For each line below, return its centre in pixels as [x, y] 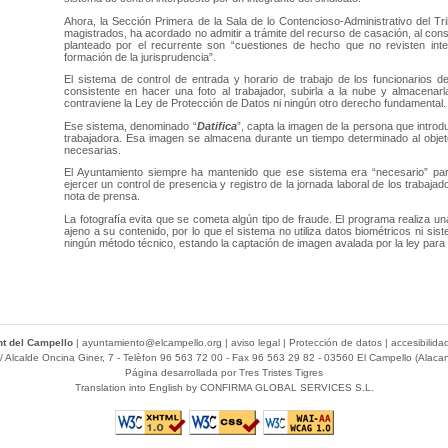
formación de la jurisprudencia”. [140, 56]
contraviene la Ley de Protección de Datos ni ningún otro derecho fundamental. [255, 103]
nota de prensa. [102, 196]
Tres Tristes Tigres [281, 372]
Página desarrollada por [182, 372]
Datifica [216, 125]
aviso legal [255, 342]
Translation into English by [137, 387]
